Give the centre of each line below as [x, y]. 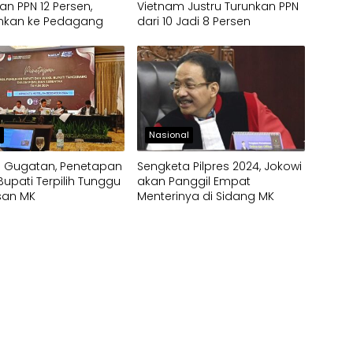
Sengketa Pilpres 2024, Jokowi [219, 166]
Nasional [169, 134]
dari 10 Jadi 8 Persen [193, 21]
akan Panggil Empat [193, 181]
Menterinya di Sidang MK [205, 196]
